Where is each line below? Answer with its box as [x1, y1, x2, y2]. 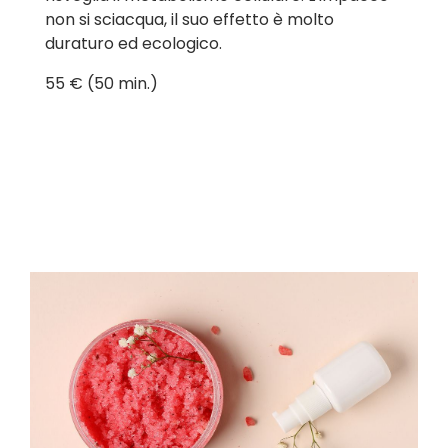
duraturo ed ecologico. [45, 31, 222, 55]
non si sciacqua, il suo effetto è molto [45, 7, 334, 31]
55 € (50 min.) [45, 71, 158, 95]
